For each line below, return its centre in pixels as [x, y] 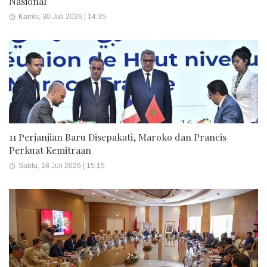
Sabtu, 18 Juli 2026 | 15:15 [61, 166]
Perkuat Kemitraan [50, 150]
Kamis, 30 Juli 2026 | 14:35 [62, 16]
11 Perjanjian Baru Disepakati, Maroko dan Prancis [118, 136]
